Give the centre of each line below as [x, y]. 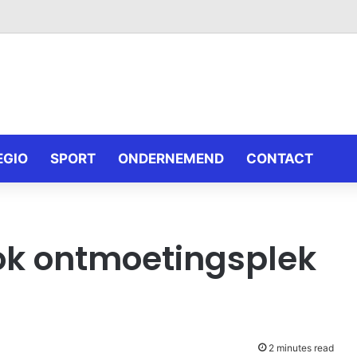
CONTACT [280, 159]
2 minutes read [300, 348]
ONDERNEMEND [171, 159]
